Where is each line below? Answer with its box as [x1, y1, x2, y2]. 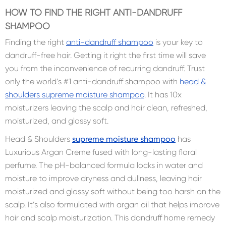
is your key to [153, 37, 203, 47]
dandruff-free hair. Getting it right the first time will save [5, 50, 206, 60]
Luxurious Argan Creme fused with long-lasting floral [5, 147, 197, 157]
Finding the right [5, 37, 66, 47]
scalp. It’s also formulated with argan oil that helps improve [5, 200, 219, 209]
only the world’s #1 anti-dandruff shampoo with [5, 77, 180, 86]
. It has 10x [144, 90, 182, 99]
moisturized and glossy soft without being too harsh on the [5, 187, 220, 196]
